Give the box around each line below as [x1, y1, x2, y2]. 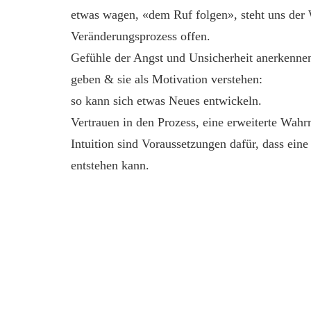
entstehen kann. [71, 158, 149, 173]
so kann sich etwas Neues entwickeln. [71, 94, 262, 108]
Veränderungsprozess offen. [71, 29, 210, 44]
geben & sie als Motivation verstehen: [71, 72, 262, 87]
